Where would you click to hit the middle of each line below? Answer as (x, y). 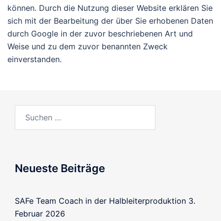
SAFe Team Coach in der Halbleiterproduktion (100, 201)
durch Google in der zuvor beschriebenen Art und (100, 34)
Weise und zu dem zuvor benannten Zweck (88, 47)
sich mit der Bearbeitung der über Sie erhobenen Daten (110, 21)
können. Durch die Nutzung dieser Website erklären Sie (110, 8)
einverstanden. (35, 59)
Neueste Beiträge (60, 168)
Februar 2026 (40, 214)
